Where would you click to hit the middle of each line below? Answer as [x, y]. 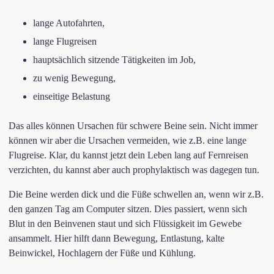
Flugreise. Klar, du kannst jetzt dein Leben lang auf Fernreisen [128, 155]
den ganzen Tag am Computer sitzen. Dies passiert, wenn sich [128, 209]
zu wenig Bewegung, [74, 78]
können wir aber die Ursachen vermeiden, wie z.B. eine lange [128, 140]
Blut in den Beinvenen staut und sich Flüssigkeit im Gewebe [125, 224]
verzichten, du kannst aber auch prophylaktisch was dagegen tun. [134, 170]
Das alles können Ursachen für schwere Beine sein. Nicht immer [133, 126]
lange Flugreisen [65, 41]
